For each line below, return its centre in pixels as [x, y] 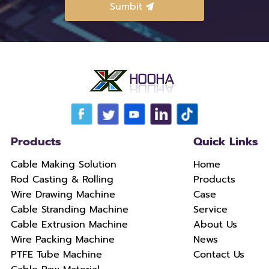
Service [211, 210]
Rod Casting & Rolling [62, 180]
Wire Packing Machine [62, 240]
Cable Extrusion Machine [69, 225]
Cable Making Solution [63, 165]
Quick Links [226, 141]
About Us [216, 225]
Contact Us [219, 255]
